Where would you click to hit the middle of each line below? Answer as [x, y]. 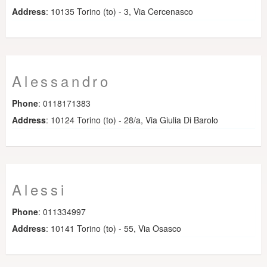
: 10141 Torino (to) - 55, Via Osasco [114, 228]
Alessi [39, 189]
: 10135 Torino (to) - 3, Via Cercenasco [119, 11]
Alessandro [61, 81]
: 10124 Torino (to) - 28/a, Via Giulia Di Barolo [132, 120]
